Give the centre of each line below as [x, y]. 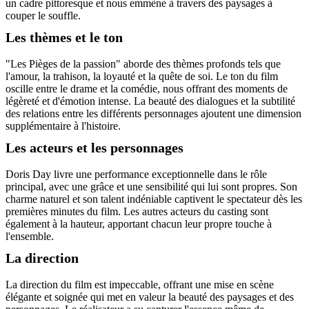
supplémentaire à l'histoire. [63, 126]
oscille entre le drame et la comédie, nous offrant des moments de [147, 89]
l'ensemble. [30, 237]
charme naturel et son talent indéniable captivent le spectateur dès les [154, 199]
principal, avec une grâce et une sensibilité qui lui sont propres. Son [151, 187]
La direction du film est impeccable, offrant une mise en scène [140, 285]
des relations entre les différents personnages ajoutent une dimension [153, 114]
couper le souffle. [43, 16]
